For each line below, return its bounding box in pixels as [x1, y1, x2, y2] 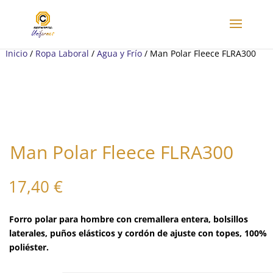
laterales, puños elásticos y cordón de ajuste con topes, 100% [9, 227, 267, 239]
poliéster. [9, 241, 49, 253]
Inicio [5, 48, 27, 59]
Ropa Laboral [35, 48, 89, 59]
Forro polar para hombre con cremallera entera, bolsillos [9, 213, 248, 225]
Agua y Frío [97, 48, 142, 59]
